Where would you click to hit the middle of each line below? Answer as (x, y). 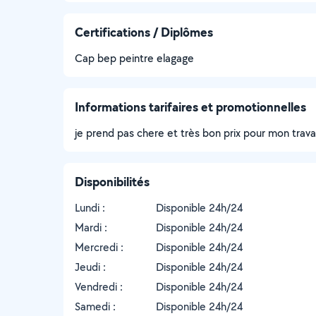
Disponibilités (112, 182)
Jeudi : (90, 267)
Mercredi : (99, 247)
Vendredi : (99, 287)
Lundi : (90, 208)
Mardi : (91, 227)
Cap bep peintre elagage (134, 58)
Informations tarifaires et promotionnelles (190, 107)
